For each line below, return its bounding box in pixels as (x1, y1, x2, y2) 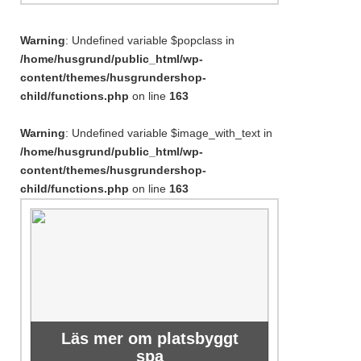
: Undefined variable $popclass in (65, 34, 234, 47)
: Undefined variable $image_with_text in (65, 127, 272, 139)
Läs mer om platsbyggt (60, 330, 239, 347)
